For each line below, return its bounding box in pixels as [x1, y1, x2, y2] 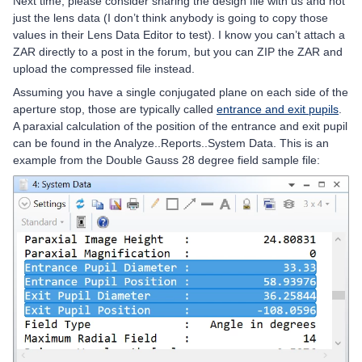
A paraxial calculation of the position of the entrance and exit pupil [13, 119, 347, 133]
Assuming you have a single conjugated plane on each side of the [13, 85, 348, 99]
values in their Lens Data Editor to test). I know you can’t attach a [13, 27, 345, 41]
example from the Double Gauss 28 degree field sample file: [13, 153, 320, 166]
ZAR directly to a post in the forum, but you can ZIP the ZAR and [13, 44, 343, 58]
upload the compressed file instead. [13, 61, 195, 75]
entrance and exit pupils [217, 102, 339, 116]
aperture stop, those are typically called [13, 102, 217, 116]
